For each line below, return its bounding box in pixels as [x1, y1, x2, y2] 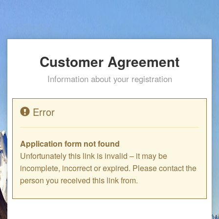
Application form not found [20, 138, 120, 149]
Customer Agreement [40, 51, 179, 71]
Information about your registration [47, 73, 172, 85]
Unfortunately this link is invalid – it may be [20, 150, 167, 161]
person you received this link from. [20, 175, 138, 186]
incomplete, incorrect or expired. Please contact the [20, 162, 197, 174]
